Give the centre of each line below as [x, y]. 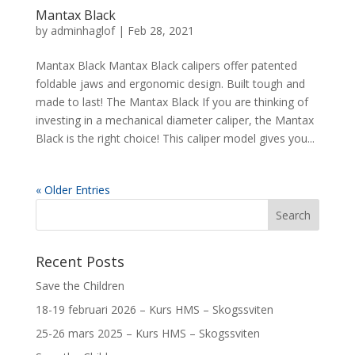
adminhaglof [82, 31]
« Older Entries [73, 190]
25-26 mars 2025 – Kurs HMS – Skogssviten [147, 334]
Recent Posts [80, 262]
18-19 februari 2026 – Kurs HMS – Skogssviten [154, 310]
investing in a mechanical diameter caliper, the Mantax [174, 120]
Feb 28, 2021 [160, 31]
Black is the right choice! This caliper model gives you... [175, 139]
